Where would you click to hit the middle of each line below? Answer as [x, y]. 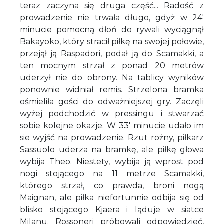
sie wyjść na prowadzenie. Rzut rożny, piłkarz [112, 137]
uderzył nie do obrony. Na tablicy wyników [112, 77]
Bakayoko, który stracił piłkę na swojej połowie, [112, 41]
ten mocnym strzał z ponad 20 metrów [112, 65]
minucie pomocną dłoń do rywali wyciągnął [112, 29]
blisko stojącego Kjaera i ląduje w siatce [112, 209]
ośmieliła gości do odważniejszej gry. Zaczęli [112, 101]
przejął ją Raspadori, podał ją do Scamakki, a [112, 53]
